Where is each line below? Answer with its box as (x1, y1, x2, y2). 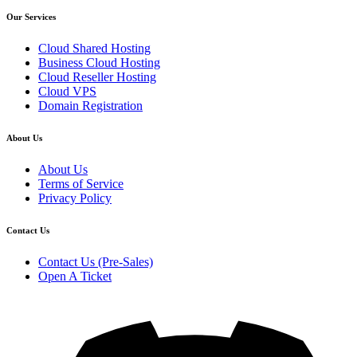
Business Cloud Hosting (38, 56, 160, 70)
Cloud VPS (38, 84, 96, 99)
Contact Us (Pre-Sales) (38, 255, 153, 269)
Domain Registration (38, 99, 143, 113)
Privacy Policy (38, 191, 112, 206)
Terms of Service (38, 177, 124, 191)
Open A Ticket (38, 269, 112, 284)
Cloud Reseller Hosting (38, 70, 156, 84)
